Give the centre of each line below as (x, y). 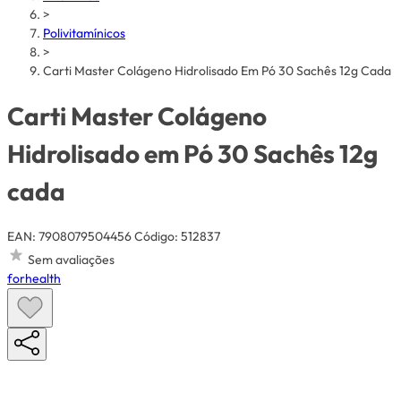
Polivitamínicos (84, 34)
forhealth (34, 278)
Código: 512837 (177, 236)
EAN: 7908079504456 (69, 236)
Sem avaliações (71, 259)
